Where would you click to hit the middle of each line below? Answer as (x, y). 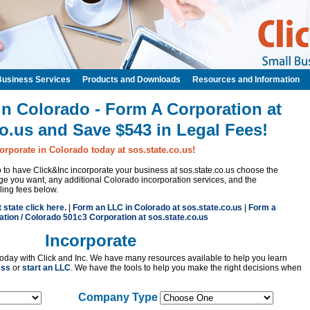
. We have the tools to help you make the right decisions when (186, 268)
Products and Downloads (131, 80)
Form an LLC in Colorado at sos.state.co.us (157, 208)
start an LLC (46, 268)
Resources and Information (246, 80)
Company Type (118, 297)
